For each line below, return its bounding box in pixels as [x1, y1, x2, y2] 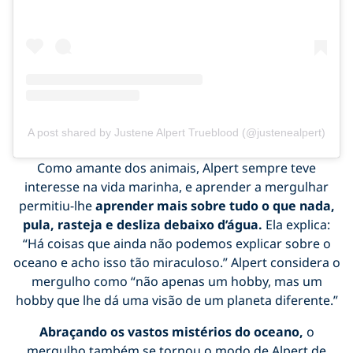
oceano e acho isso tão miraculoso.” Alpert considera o [13, 253, 340, 271]
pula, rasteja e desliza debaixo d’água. [23, 215, 266, 233]
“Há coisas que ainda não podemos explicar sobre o [22, 234, 331, 252]
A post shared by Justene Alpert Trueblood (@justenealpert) [28, 125, 325, 139]
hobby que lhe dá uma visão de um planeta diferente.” [15, 291, 338, 309]
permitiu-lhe [18, 196, 92, 214]
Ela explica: [266, 215, 330, 233]
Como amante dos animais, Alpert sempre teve [37, 158, 316, 176]
